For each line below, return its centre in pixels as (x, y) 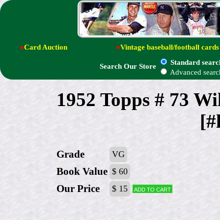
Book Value (82, 172)
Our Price (78, 189)
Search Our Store (128, 67)
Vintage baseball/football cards (170, 47)
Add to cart (153, 189)
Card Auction (46, 47)
